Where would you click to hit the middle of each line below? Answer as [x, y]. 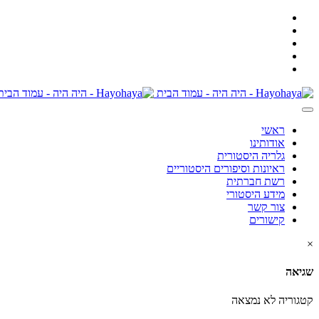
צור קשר [266, 207]
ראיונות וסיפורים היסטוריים [226, 168]
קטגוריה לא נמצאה [272, 300]
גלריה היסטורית [251, 156]
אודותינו [267, 143]
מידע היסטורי [256, 194]
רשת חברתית [256, 181]
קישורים [267, 220]
